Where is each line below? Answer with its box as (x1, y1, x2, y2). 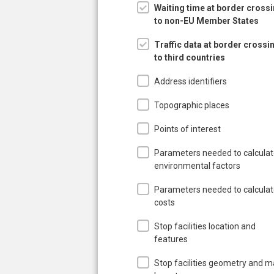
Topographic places (154, 100, 229, 110)
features (154, 234, 188, 244)
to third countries (154, 52, 225, 62)
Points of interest (154, 124, 221, 134)
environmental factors (154, 160, 240, 171)
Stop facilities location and (154, 221, 256, 231)
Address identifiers (154, 76, 227, 86)
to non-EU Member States (154, 15, 259, 26)
